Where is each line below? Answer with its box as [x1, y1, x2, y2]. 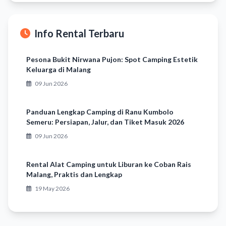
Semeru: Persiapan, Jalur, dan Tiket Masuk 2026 [26, 117, 184, 126]
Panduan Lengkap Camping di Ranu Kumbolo [26, 107, 174, 116]
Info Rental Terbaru [34, 27, 124, 39]
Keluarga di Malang [26, 65, 91, 74]
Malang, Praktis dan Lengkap [26, 169, 122, 179]
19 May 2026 [34, 184, 70, 192]
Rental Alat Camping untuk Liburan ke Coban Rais [26, 159, 191, 168]
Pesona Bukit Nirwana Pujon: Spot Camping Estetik [26, 54, 198, 64]
